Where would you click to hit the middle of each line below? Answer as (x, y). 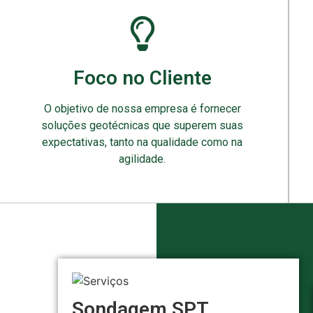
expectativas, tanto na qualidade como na (143, 142)
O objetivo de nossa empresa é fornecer (142, 109)
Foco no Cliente (142, 78)
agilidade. (143, 159)
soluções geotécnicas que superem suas (143, 125)
